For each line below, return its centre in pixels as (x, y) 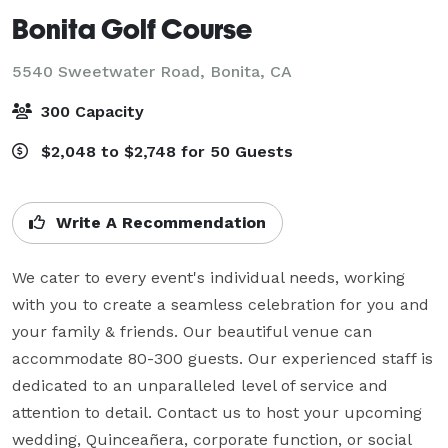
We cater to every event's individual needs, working (208, 277)
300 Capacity (90, 111)
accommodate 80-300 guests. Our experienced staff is (222, 358)
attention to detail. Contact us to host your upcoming (217, 412)
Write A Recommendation (158, 222)
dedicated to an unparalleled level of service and (200, 385)
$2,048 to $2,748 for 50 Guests (164, 151)
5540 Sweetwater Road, (111, 71)
